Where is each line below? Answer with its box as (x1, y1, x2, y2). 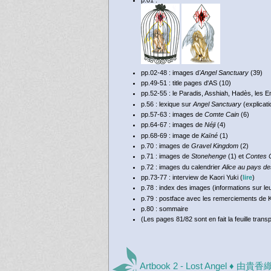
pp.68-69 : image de (140, 131, 201, 139)
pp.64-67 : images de (140, 121, 204, 129)
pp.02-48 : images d (140, 68, 199, 76)
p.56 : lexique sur (140, 100, 193, 108)
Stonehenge (191, 152, 226, 160)
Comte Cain (204, 111, 239, 118)
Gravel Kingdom (191, 142, 238, 149)
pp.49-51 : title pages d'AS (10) (140, 79, 231, 87)
